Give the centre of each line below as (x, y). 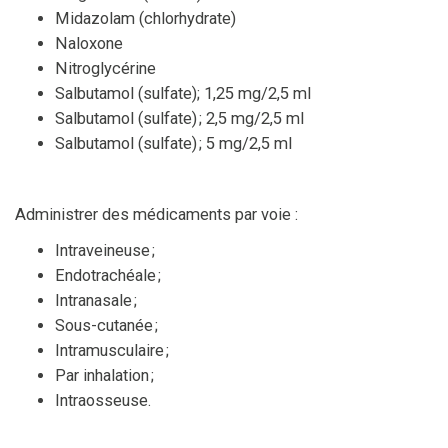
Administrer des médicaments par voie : (156, 214)
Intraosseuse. (103, 400)
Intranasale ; (96, 300)
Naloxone (89, 43)
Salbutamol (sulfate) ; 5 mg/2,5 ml (173, 143)
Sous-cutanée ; (106, 325)
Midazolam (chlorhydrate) (145, 18)
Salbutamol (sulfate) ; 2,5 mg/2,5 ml (179, 118)
